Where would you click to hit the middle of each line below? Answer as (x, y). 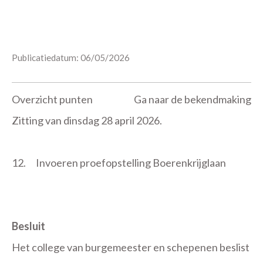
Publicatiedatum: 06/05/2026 (71, 58)
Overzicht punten (52, 99)
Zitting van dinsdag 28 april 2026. (87, 120)
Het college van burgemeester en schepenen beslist (131, 247)
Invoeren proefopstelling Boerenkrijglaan (131, 163)
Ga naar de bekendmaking (193, 99)
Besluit (28, 226)
